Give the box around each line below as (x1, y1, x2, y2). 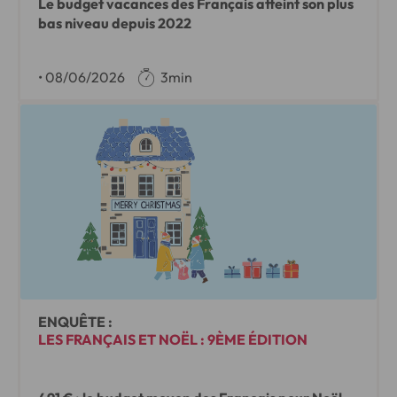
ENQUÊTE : (38, 312, 113, 331)
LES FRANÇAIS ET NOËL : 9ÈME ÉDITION (38, 330, 307, 348)
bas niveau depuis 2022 (38, 13, 191, 32)
